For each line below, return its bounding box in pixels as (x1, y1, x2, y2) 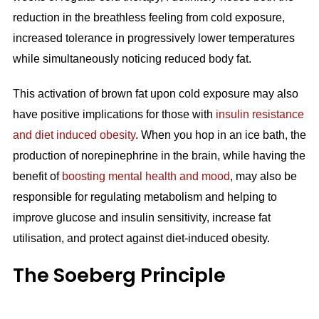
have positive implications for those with (12, 108, 216, 121)
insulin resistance (215, 108, 304, 121)
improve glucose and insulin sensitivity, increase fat (12, 211, 271, 224)
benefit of (12, 170, 62, 183)
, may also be (229, 170, 297, 183)
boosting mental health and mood (61, 170, 230, 183)
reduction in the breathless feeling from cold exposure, (12, 11, 285, 24)
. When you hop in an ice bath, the (135, 129, 306, 142)
